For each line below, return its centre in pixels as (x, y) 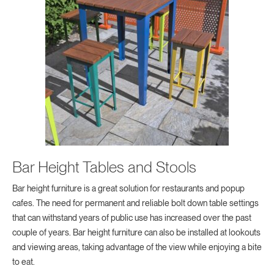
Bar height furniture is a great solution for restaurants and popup (128, 189)
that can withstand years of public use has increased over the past (132, 218)
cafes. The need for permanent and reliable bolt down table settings (135, 203)
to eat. (24, 262)
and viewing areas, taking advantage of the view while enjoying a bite (137, 247)
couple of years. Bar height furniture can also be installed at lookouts (136, 233)
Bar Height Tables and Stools (104, 167)
